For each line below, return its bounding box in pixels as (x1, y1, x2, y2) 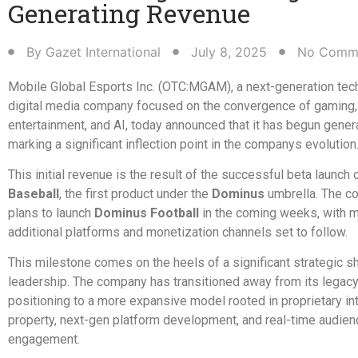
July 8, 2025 (191, 43, 267, 60)
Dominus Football (94, 205, 199, 221)
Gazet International (46, 43, 161, 60)
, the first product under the (59, 186, 212, 202)
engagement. (8, 332, 80, 348)
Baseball (8, 186, 59, 202)
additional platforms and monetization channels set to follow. (8, 225, 348, 241)
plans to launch (8, 205, 94, 221)
